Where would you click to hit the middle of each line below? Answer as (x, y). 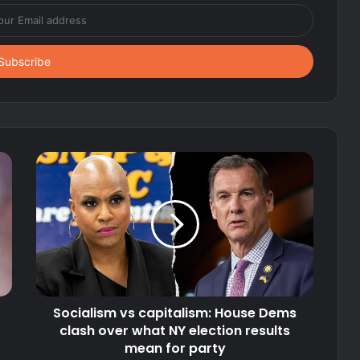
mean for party (175, 348)
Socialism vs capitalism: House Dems (175, 313)
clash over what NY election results (175, 330)
